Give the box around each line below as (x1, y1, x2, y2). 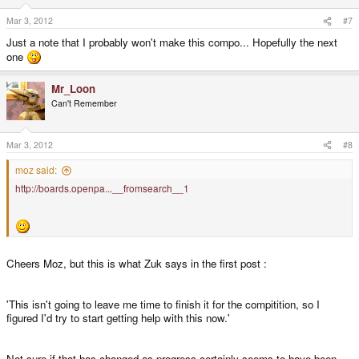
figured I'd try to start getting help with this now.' (6, 309, 230, 325)
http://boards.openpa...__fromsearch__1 (15, 181, 189, 196)
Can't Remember (51, 97, 117, 110)
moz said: (15, 163, 57, 177)
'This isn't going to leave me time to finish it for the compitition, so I (6, 296, 320, 312)
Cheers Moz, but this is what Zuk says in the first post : (6, 255, 267, 271)
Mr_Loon (51, 81, 95, 97)
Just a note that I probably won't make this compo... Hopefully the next (6, 34, 337, 50)
